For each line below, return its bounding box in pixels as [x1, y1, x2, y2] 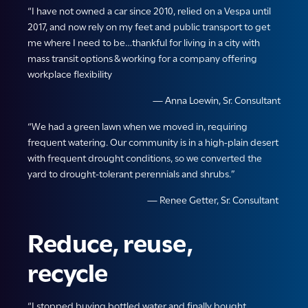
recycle [27, 258, 108, 289]
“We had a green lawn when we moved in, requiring [27, 120, 247, 133]
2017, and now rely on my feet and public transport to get [27, 21, 270, 34]
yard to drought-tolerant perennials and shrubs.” [27, 168, 235, 181]
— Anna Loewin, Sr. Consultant [153, 94, 280, 107]
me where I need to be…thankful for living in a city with [27, 36, 260, 49]
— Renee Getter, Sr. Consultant [147, 194, 278, 207]
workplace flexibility [27, 68, 112, 81]
